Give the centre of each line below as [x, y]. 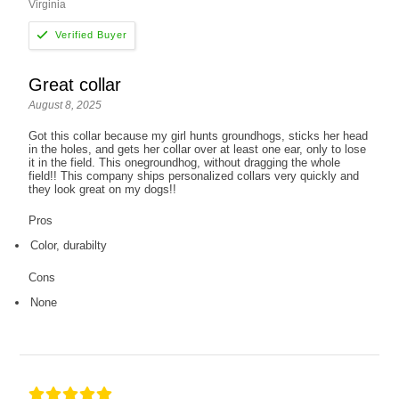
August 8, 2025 [65, 105]
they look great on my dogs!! [103, 189]
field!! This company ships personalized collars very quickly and [194, 175]
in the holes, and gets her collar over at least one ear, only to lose [198, 149]
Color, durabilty [69, 245]
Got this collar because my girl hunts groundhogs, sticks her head [199, 135]
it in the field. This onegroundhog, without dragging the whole [185, 162]
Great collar [75, 84]
